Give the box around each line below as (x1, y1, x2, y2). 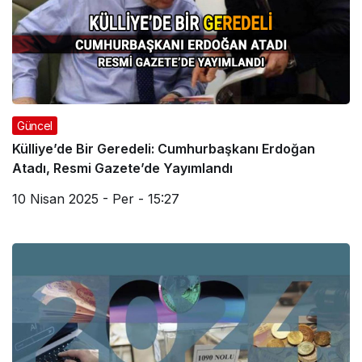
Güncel (17, 119, 53, 133)
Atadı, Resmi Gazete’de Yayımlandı (12, 160, 233, 177)
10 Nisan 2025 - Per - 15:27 (12, 191, 179, 208)
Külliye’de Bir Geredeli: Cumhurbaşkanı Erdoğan (12, 141, 315, 158)
